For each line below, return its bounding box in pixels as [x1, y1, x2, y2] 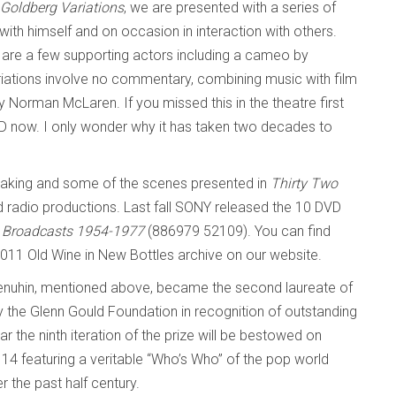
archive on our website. [178, 247, 322, 263]
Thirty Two [270, 175, 338, 192]
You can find [255, 223, 331, 240]
